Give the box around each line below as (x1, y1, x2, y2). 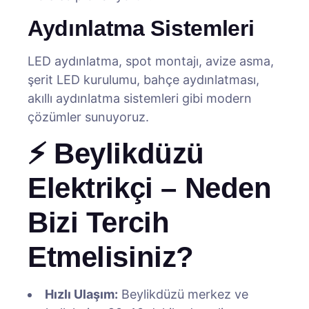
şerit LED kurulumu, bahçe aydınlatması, (28, 72, 259, 87)
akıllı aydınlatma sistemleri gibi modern (28, 91, 252, 106)
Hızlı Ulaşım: (45, 287, 118, 301)
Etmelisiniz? (28, 241, 194, 273)
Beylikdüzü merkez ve (118, 287, 248, 301)
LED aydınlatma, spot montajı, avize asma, (28, 54, 274, 68)
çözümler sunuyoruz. (28, 110, 149, 124)
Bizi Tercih (28, 206, 170, 239)
